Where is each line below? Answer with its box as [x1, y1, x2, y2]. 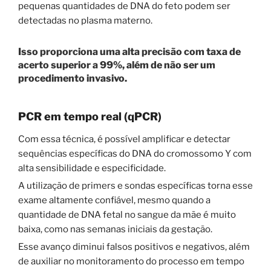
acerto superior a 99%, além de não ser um [18, 59, 215, 71]
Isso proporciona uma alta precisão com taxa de [18, 45, 241, 57]
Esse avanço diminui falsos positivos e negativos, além [18, 241, 250, 253]
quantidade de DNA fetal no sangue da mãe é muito [18, 209, 236, 221]
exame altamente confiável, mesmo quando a [18, 195, 211, 206]
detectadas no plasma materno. [18, 15, 152, 26]
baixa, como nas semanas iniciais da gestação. [18, 224, 212, 235]
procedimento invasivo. [18, 72, 129, 84]
